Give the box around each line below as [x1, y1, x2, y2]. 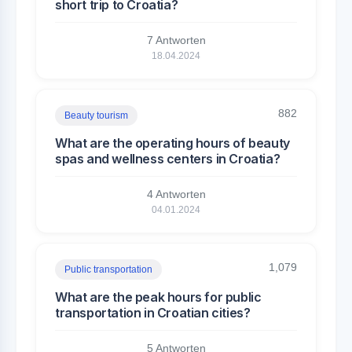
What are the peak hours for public [55, 289, 262, 305]
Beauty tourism [64, 110, 128, 121]
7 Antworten [146, 34, 206, 46]
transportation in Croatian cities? [55, 305, 251, 321]
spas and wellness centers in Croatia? [55, 151, 280, 167]
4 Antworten [146, 188, 206, 200]
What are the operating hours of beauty [55, 135, 290, 151]
